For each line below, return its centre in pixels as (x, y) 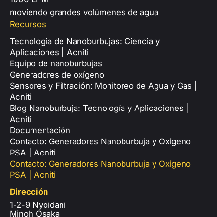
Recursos (28, 24)
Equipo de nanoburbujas (56, 63)
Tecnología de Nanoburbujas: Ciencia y (85, 41)
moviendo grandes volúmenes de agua (84, 12)
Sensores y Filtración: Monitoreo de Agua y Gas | (103, 85)
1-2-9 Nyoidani (38, 205)
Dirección (29, 192)
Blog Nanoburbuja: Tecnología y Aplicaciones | (99, 108)
